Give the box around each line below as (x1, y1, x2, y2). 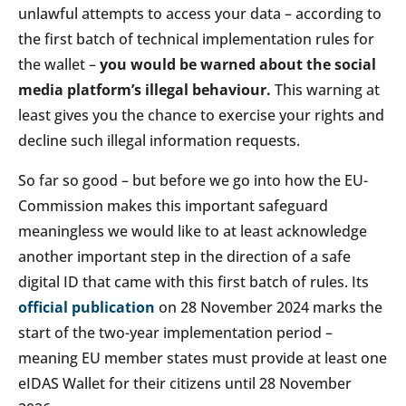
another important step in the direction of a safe (18, 246, 351, 266)
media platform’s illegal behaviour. (18, 79, 271, 100)
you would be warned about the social (100, 53, 376, 74)
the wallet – (18, 53, 100, 74)
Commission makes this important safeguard (18, 195, 328, 216)
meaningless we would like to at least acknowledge (18, 220, 367, 241)
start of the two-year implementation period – (18, 322, 333, 343)
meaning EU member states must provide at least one (18, 347, 387, 368)
